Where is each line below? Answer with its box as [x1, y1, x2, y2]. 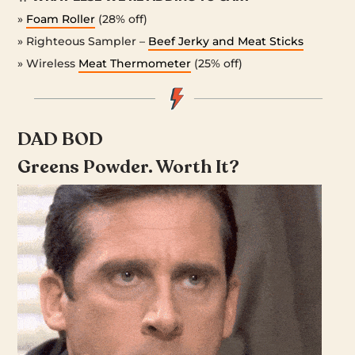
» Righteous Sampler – [17, 33, 149, 48]
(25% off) [191, 55, 243, 71]
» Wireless [17, 55, 79, 71]
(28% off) [95, 11, 148, 26]
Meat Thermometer [78, 55, 192, 71]
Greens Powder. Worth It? [17, 154, 240, 179]
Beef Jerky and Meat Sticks [148, 33, 304, 48]
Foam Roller [26, 11, 96, 26]
